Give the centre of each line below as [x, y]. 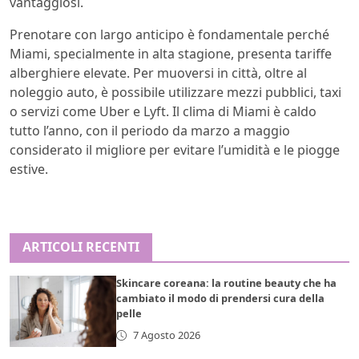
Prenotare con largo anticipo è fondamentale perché [169, 34]
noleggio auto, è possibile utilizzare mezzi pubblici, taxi [175, 92]
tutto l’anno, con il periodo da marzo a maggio [150, 130]
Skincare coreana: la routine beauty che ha [227, 282]
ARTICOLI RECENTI [81, 246]
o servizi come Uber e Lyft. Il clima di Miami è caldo [163, 111]
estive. [29, 169]
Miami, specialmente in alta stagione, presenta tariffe [171, 53]
